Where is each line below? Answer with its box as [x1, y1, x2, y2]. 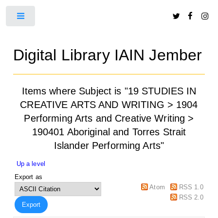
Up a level [16, 160, 45, 167]
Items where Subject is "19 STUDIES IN [21, 85, 197, 96]
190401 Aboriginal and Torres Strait [32, 126, 186, 137]
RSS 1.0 [179, 183, 203, 191]
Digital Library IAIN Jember [13, 46, 202, 64]
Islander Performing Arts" [54, 140, 164, 151]
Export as [14, 173, 42, 181]
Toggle [42, 15, 61, 21]
